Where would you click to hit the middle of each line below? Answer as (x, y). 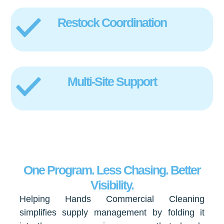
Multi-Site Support (112, 81)
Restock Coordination (112, 22)
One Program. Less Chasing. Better (112, 170)
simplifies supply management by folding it (112, 212)
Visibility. (112, 185)
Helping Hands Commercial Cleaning (112, 199)
